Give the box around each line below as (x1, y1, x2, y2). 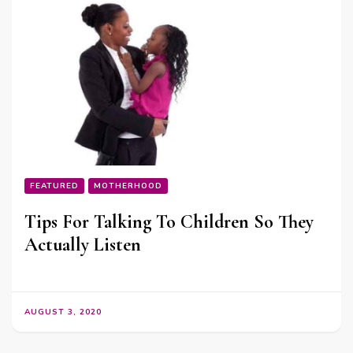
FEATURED (30, 180, 79, 191)
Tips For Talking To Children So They (24, 210, 314, 233)
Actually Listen (24, 232, 141, 256)
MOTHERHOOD (94, 180, 162, 191)
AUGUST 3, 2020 (24, 306, 102, 318)
